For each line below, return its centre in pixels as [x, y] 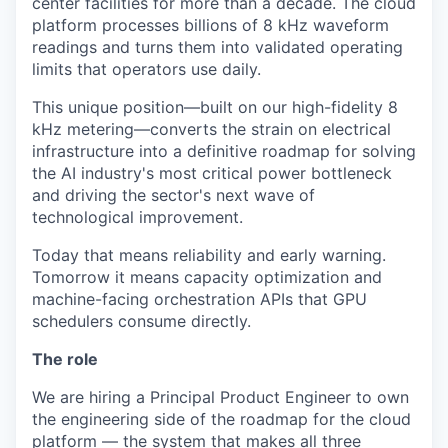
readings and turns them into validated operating [217, 47]
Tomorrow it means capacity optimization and [207, 277]
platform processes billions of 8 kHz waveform [210, 25]
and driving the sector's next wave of [173, 195]
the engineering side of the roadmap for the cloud [221, 419]
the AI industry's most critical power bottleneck [212, 173]
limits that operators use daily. [146, 69]
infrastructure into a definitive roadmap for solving [224, 151]
